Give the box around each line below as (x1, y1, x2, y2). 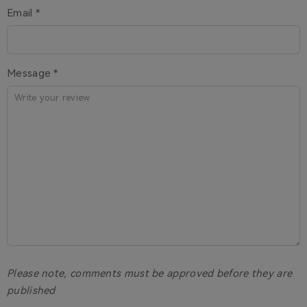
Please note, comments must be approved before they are (7, 267, 293, 280)
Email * (7, 7, 40, 20)
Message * (7, 67, 58, 80)
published (7, 284, 56, 297)
